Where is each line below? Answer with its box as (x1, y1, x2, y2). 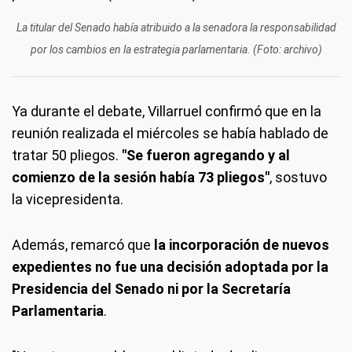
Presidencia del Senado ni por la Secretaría (12, 280, 291, 297)
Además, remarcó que (12, 236, 154, 253)
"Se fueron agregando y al (122, 147, 290, 163)
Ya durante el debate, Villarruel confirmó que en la (12, 103, 321, 119)
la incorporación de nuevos (154, 236, 329, 253)
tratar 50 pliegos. (12, 147, 122, 163)
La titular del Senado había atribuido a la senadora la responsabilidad (16, 21, 336, 34)
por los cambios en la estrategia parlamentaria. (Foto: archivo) (30, 43, 322, 56)
